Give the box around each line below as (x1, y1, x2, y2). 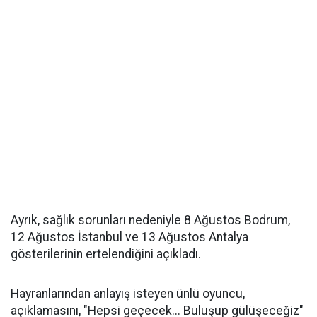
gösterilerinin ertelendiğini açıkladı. (11, 247, 201, 261)
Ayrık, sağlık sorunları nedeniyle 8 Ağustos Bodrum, (11, 213, 290, 227)
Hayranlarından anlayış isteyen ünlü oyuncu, (11, 287, 245, 301)
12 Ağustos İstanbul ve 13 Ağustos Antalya (11, 230, 248, 244)
